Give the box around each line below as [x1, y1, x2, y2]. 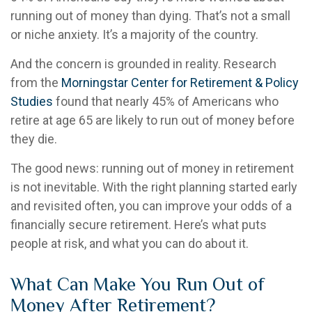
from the [10, 75, 61, 90]
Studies [10, 93, 53, 109]
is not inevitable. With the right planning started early [10, 179, 297, 194]
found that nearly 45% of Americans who [53, 93, 279, 109]
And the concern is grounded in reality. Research [10, 56, 276, 71]
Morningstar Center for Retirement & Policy [61, 75, 299, 90]
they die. [10, 131, 57, 146]
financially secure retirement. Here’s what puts [10, 217, 267, 232]
